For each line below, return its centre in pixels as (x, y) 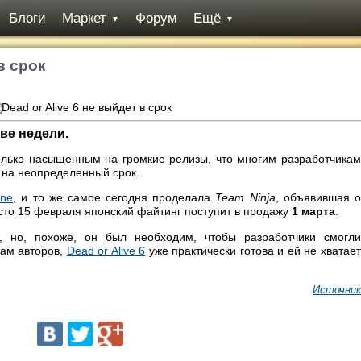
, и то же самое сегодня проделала (114, 198)
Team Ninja (245, 198)
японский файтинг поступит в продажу (187, 212)
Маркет (84, 18)
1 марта (312, 212)
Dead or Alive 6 (106, 250)
